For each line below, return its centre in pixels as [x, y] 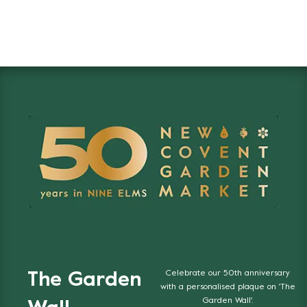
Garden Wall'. [228, 301]
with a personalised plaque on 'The [228, 287]
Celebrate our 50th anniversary [228, 274]
